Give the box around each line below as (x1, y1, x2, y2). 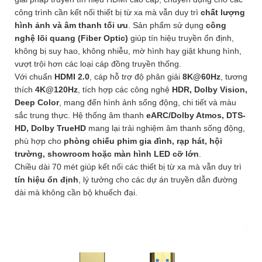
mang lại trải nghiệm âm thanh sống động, (86, 123, 245, 133)
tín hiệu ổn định (15, 175, 78, 185)
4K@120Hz (35, 85, 78, 95)
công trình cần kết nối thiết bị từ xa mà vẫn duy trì (15, 8, 201, 18)
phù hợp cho (15, 136, 64, 146)
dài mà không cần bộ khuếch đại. (15, 188, 137, 198)
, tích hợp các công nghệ (78, 85, 172, 95)
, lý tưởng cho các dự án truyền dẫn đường (78, 175, 237, 185)
